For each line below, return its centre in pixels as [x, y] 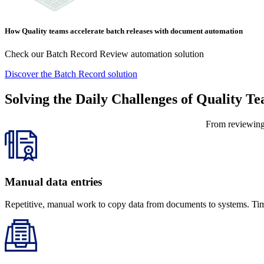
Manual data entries [53, 181]
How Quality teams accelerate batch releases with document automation [124, 31]
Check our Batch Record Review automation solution [104, 54]
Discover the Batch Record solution [71, 74]
